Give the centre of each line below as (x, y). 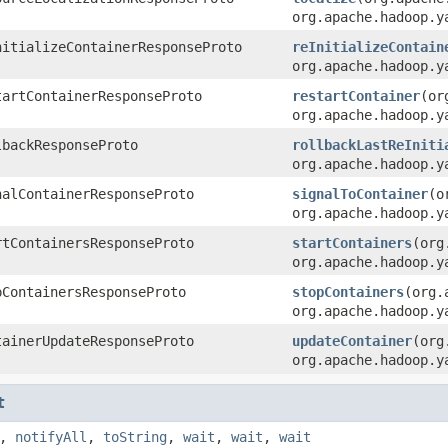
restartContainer (356, 95)
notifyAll (51, 436)
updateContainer (352, 340)
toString (135, 436)
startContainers (352, 242)
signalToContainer (360, 193)
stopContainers (348, 291)
